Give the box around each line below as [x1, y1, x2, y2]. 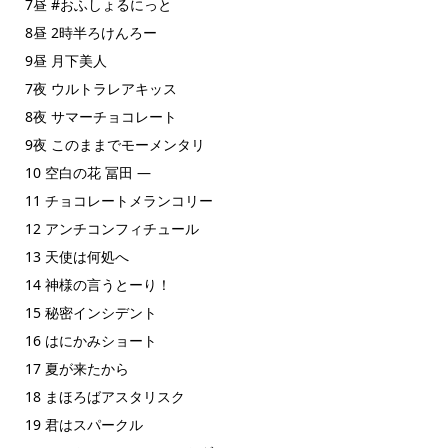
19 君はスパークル [24, 414, 143, 434]
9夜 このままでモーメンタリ [24, 134, 205, 154]
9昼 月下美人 [24, 50, 107, 70]
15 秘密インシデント [24, 302, 157, 322]
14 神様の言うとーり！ [24, 274, 171, 294]
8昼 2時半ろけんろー [24, 22, 157, 42]
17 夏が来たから [24, 358, 129, 378]
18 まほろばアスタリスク [24, 386, 185, 406]
